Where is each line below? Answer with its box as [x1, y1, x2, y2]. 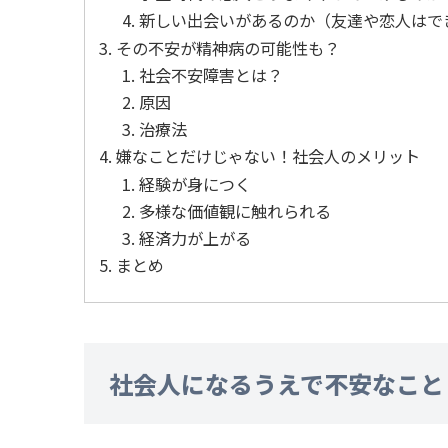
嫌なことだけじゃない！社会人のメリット [116, 144, 421, 169]
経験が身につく [139, 171, 252, 196]
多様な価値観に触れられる [139, 198, 332, 223]
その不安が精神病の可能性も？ [116, 35, 341, 60]
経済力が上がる [139, 226, 252, 251]
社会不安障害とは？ [139, 62, 284, 87]
